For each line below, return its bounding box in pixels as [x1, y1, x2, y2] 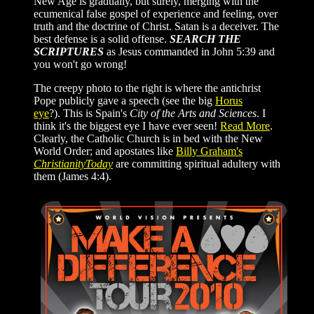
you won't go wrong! [34, 57, 127, 70]
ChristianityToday [34, 157, 113, 170]
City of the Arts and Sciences [130, 107, 257, 119]
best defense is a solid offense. [34, 32, 170, 45]
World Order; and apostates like [34, 144, 176, 157]
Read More [220, 119, 270, 132]
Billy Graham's [176, 144, 243, 157]
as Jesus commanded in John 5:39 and [104, 45, 275, 57]
